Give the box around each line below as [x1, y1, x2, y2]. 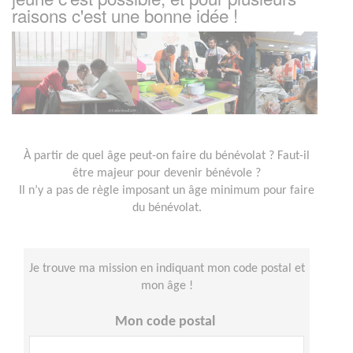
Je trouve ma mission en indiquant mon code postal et [28, 262, 305, 275]
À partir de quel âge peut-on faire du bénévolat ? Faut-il [24, 149, 310, 162]
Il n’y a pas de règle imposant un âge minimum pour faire [19, 184, 314, 197]
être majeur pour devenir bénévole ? [72, 166, 261, 180]
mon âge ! [140, 279, 193, 292]
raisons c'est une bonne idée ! [12, 2, 238, 28]
